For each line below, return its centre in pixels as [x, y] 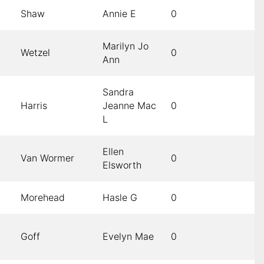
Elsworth [122, 165]
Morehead [43, 198]
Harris [34, 106]
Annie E [119, 14]
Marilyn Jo [126, 46]
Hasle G [120, 198]
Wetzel [35, 53]
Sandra [118, 92]
